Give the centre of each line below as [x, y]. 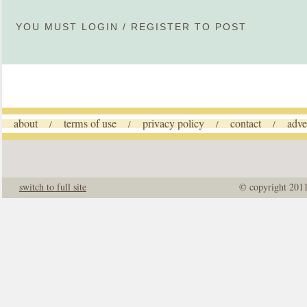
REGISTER [161, 27]
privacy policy [173, 123]
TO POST [219, 27]
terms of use [90, 123]
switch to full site [53, 187]
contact [246, 123]
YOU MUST [49, 27]
